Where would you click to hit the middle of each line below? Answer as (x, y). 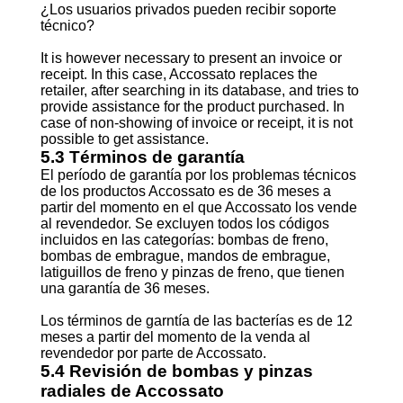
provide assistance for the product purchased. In (192, 107)
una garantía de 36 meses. (125, 288)
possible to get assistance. (124, 139)
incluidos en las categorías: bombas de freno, (184, 240)
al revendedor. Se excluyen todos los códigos (184, 224)
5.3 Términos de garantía (142, 157)
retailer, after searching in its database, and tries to (199, 90)
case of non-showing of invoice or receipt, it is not (196, 123)
